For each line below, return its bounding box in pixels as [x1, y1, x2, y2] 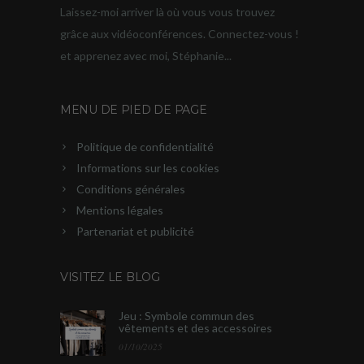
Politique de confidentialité [76, 139, 214, 154]
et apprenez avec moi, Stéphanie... [60, 48, 232, 63]
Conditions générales [76, 181, 185, 196]
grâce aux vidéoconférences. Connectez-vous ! [60, 26, 299, 41]
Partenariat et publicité [76, 223, 194, 238]
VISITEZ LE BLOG [60, 269, 160, 284]
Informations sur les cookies [76, 160, 219, 175]
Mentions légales [76, 202, 163, 217]
